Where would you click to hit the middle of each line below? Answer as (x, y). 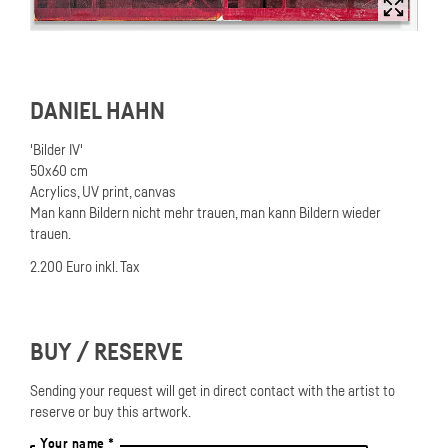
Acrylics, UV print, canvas (103, 191)
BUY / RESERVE (106, 351)
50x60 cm (59, 170)
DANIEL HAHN (97, 110)
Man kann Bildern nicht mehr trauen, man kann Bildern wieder (205, 212)
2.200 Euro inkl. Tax (85, 266)
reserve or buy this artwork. (110, 411)
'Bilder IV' (56, 149)
